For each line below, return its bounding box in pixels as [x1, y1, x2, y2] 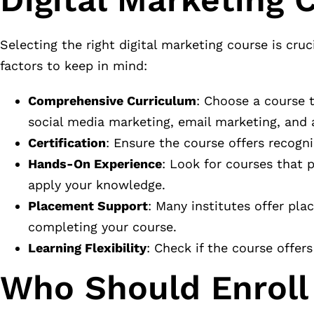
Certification [28, 135, 106, 151]
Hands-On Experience [28, 156, 162, 172]
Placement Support [28, 198, 148, 214]
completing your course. [28, 219, 177, 235]
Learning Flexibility [28, 240, 146, 256]
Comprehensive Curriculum [28, 93, 196, 109]
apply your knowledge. [28, 177, 165, 193]
